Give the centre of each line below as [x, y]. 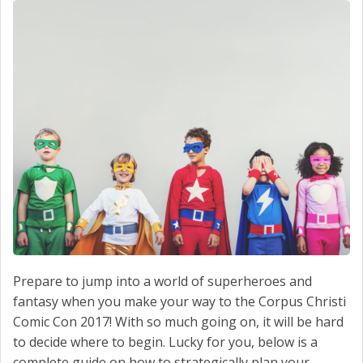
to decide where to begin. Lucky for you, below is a [165, 342]
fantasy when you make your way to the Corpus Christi [179, 302]
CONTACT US [43, 53]
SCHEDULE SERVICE [59, 16]
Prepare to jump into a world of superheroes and [162, 282]
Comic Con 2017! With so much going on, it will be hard [178, 322]
